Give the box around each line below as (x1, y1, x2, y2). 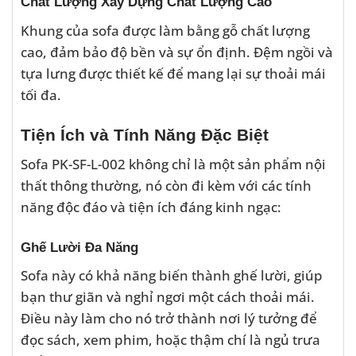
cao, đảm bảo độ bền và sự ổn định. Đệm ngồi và (21, 41, 333, 61)
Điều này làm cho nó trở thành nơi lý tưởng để (21, 308, 317, 328)
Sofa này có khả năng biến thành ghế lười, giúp (21, 265, 323, 285)
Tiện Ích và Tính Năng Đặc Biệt (21, 125, 269, 144)
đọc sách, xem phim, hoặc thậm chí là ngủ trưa (21, 330, 320, 350)
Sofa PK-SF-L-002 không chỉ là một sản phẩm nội (21, 154, 326, 174)
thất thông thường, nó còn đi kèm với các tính (21, 176, 311, 195)
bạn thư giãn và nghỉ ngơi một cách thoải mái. (21, 287, 315, 307)
